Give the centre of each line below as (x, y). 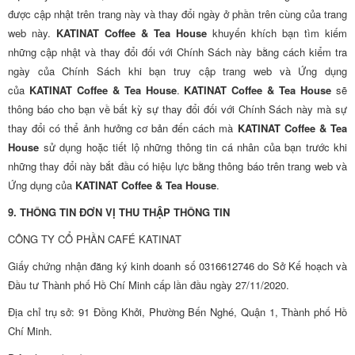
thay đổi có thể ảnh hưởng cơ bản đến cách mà (123, 128)
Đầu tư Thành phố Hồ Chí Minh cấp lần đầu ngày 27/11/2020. (149, 285)
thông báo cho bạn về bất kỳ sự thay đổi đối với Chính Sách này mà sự (177, 109)
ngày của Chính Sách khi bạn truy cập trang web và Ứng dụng (177, 71)
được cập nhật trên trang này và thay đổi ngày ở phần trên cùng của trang (177, 14)
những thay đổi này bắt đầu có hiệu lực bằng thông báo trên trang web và (177, 166)
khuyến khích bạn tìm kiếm (277, 33)
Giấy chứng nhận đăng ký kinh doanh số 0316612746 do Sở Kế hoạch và (177, 266)
